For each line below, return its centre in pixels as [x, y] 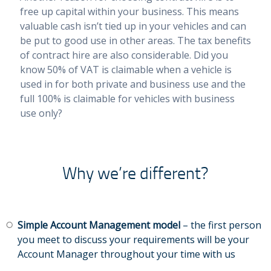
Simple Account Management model [99, 225]
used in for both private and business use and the [132, 84]
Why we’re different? [135, 173]
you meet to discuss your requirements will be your [133, 240]
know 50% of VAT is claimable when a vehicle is [126, 70]
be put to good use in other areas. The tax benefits [135, 41]
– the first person [220, 225]
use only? [41, 113]
